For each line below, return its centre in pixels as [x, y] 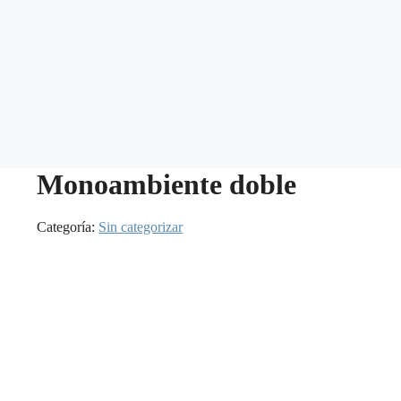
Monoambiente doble [167, 184]
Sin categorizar [141, 227]
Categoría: [68, 227]
